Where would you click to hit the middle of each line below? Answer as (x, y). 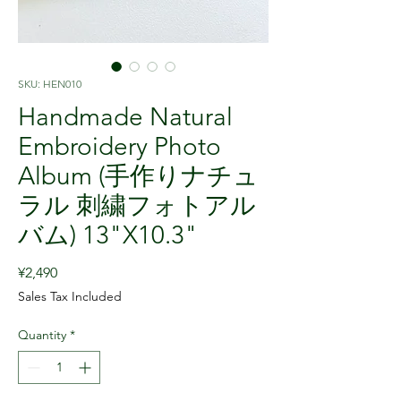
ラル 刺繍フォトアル (137, 205)
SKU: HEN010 (50, 83)
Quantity (42, 334)
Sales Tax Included (70, 296)
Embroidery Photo (119, 146)
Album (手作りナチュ (138, 175)
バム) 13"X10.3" (108, 235)
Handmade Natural (125, 116)
